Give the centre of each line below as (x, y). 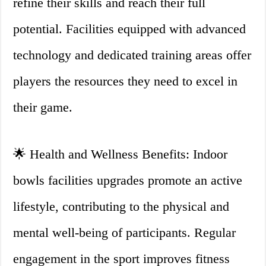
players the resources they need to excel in (126, 81)
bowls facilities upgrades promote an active (128, 180)
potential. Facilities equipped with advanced (130, 29)
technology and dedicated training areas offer (132, 55)
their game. (43, 107)
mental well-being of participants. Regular (125, 233)
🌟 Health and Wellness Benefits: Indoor (121, 154)
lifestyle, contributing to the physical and (121, 207)
